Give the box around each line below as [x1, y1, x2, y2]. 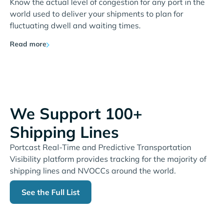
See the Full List [22, 187, 80, 197]
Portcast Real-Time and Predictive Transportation [10, 142, 191, 153]
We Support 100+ [10, 104, 142, 124]
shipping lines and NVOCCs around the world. [10, 166, 176, 176]
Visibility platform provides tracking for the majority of [10, 154, 206, 164]
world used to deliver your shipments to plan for [10, 9, 183, 19]
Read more [10, 40, 46, 49]
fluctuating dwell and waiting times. [10, 21, 141, 31]
